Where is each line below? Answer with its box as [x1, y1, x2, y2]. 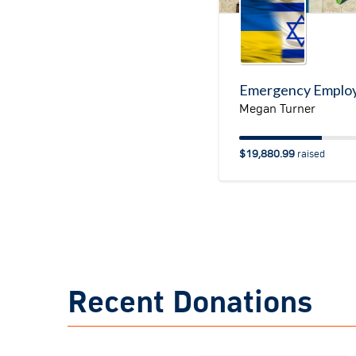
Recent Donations [67, 287, 312, 319]
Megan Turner [238, 102, 315, 115]
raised [294, 149, 325, 160]
